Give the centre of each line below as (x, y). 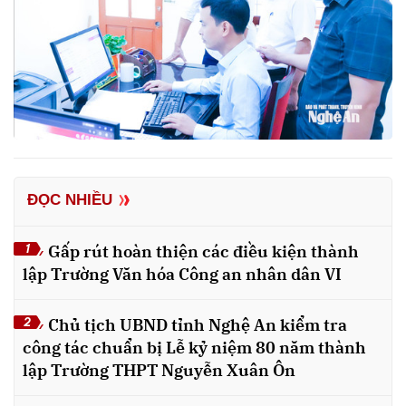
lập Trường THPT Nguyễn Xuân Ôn (159, 371)
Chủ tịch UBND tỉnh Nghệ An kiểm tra (198, 325)
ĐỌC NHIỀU (70, 200)
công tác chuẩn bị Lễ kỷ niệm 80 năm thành (194, 348)
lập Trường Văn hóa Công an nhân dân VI (182, 275)
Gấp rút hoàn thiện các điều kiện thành (203, 252)
